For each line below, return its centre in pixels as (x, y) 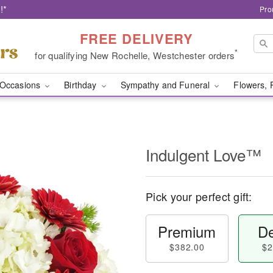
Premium (187, 231)
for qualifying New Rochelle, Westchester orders (135, 55)
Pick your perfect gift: (199, 196)
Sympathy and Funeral (166, 85)
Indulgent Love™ (204, 154)
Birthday (82, 85)
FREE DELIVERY (136, 38)
